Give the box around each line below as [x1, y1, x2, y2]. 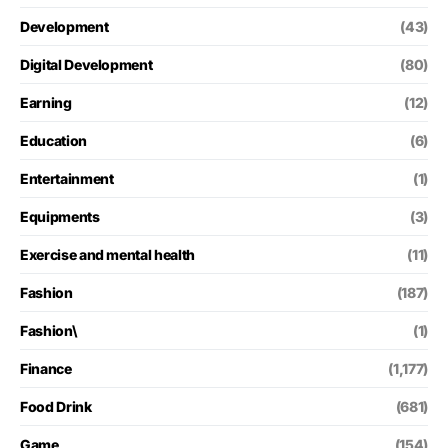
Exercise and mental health [20, 245, 195, 263]
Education [20, 131, 87, 149]
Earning [20, 93, 72, 111]
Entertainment [20, 169, 114, 187]
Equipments [20, 207, 100, 225]
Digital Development [20, 55, 153, 73]
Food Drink [20, 397, 92, 415]
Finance [20, 359, 72, 377]
